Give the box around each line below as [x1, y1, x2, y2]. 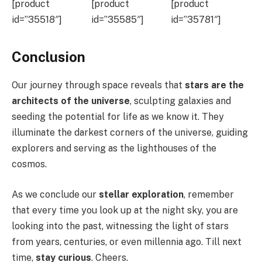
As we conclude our [12, 188, 99, 200]
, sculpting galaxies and [130, 95, 231, 107]
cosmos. [12, 158, 47, 170]
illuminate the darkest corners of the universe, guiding [12, 127, 248, 139]
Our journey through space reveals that [12, 80, 185, 91]
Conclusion [12, 48, 85, 65]
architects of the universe [12, 95, 130, 107]
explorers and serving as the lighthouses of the [12, 143, 216, 154]
